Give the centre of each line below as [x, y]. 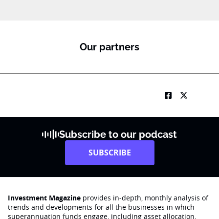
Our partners [109, 47]
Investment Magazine [44, 198]
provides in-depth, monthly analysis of [144, 198]
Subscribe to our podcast [118, 134]
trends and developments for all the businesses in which [101, 207]
